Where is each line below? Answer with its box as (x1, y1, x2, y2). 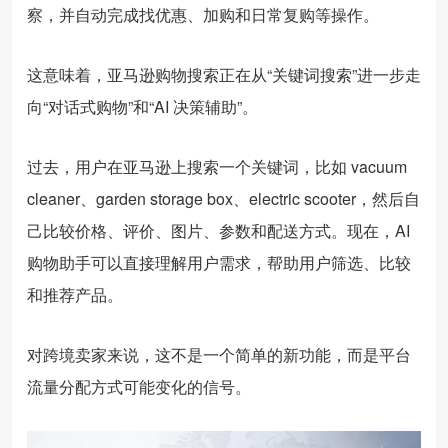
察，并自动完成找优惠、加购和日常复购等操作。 (27, 3, 379, 26)
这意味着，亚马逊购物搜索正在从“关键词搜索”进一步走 (27, 63, 421, 86)
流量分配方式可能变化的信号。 (27, 375, 251, 398)
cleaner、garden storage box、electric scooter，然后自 (27, 187, 420, 210)
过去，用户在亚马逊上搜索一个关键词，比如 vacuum (27, 155, 407, 178)
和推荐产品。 (27, 283, 123, 306)
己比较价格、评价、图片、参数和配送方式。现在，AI (27, 219, 410, 242)
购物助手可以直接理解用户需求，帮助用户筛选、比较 (27, 251, 411, 274)
